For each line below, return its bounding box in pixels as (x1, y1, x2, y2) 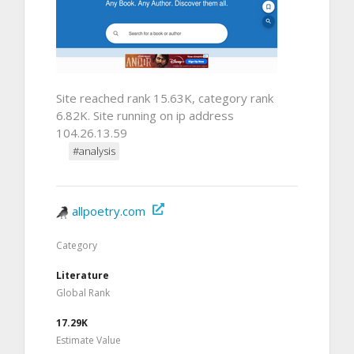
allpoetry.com (72, 202, 145, 219)
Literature (56, 268, 109, 282)
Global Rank (56, 285, 110, 299)
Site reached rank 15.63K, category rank (56, 89, 273, 106)
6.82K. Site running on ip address (56, 107, 234, 123)
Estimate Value (56, 333, 121, 347)
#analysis (73, 143, 115, 158)
